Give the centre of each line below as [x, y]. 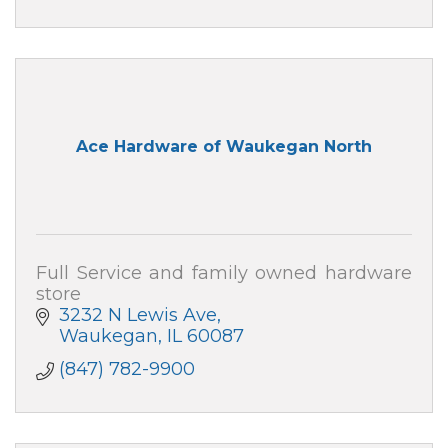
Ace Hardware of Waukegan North [224, 147]
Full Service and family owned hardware [224, 272]
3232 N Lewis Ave [137, 314]
